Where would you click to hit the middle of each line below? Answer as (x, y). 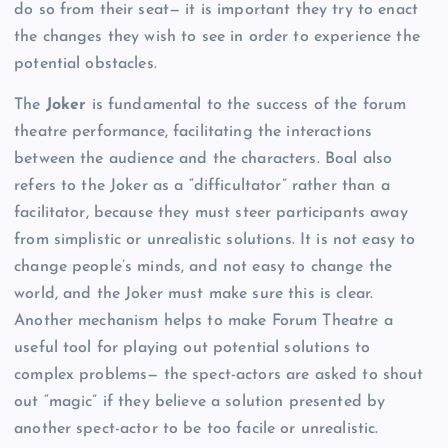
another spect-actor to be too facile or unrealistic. (196, 429)
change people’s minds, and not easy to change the (203, 267)
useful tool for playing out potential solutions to (192, 348)
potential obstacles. (85, 64)
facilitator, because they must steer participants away (211, 213)
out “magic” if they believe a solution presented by (200, 402)
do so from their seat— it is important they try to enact (216, 10)
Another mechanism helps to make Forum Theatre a (203, 321)
